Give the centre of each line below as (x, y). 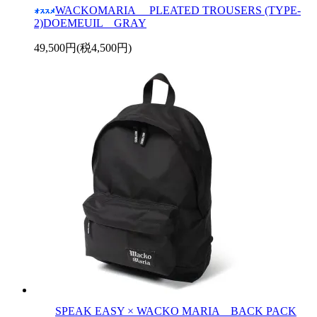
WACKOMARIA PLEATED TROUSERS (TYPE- (178, 10)
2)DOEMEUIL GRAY (90, 23)
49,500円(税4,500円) (83, 47)
